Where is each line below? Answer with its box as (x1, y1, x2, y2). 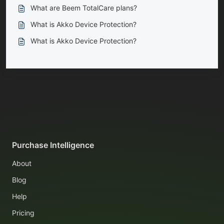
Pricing (12, 208, 34, 217)
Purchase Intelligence (12, 140, 94, 150)
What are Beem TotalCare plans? (30, 3, 137, 12)
